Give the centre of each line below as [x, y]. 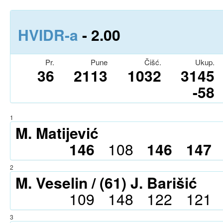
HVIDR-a [48, 35]
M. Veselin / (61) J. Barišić [106, 182]
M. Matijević [57, 133]
